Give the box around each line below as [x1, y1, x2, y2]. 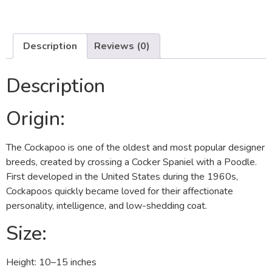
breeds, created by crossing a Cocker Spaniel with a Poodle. [6, 155, 257, 169]
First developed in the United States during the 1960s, [6, 170, 238, 184]
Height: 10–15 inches [6, 255, 97, 269]
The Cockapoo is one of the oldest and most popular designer [6, 141, 265, 155]
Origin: [6, 106, 65, 132]
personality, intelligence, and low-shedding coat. [6, 199, 207, 213]
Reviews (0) [94, 39, 150, 53]
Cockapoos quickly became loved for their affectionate [6, 185, 233, 199]
